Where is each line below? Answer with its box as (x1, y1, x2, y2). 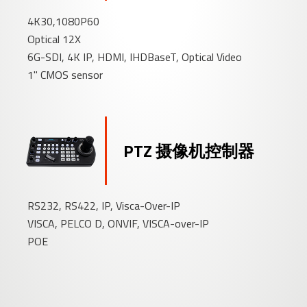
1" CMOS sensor (27, 66, 103, 83)
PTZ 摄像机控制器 (123, 138, 255, 163)
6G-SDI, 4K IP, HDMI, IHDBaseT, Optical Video (27, 48, 243, 65)
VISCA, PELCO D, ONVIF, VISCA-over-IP (27, 214, 210, 232)
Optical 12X (27, 30, 82, 47)
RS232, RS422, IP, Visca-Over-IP (27, 197, 181, 214)
